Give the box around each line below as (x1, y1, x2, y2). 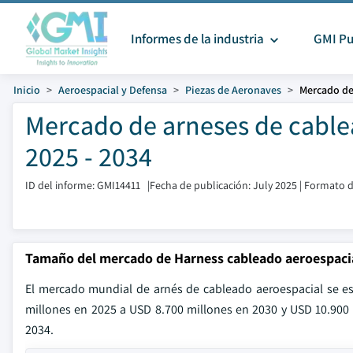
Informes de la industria (130, 30, 266, 47)
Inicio (13, 83, 40, 97)
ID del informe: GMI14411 (25, 178, 140, 192)
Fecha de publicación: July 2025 (150, 178, 297, 192)
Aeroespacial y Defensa (58, 83, 167, 97)
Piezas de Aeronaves (185, 83, 281, 97)
